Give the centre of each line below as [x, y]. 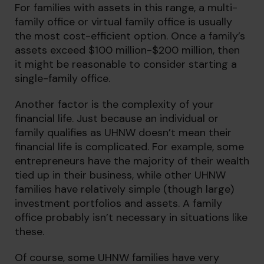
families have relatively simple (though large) [124, 189]
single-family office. [62, 78]
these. [29, 232]
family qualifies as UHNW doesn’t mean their [123, 133]
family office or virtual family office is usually [123, 22]
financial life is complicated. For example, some [129, 147]
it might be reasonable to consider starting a [126, 64]
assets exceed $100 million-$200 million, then [127, 50]
